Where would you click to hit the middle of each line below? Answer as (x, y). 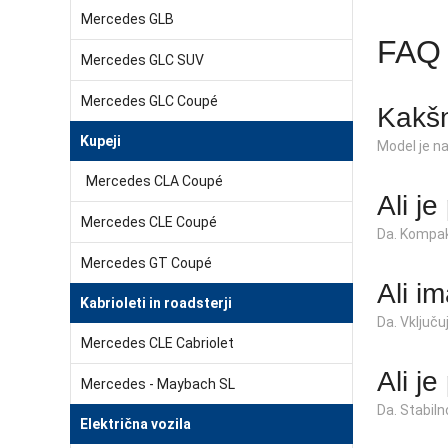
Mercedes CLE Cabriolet (157, 343)
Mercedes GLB (127, 19)
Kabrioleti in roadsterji (156, 303)
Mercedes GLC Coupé (149, 101)
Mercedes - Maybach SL (158, 384)
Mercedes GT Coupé (146, 263)
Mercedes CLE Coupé (149, 222)
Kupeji (100, 141)
